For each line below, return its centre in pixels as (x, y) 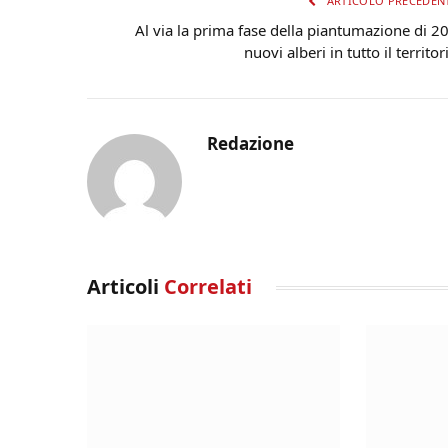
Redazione (250, 144)
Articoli (125, 287)
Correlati (208, 287)
